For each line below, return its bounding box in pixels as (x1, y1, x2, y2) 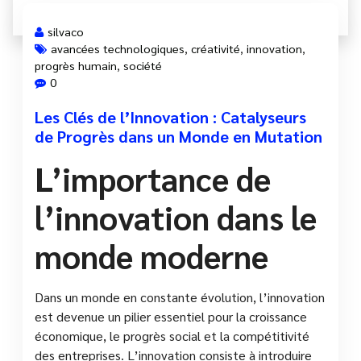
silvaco (48, 23, 84, 39)
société (123, 57, 162, 73)
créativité (191, 40, 240, 56)
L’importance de (35, 156, 271, 199)
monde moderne (35, 234, 268, 276)
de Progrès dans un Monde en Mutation (35, 125, 322, 147)
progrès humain (35, 57, 117, 73)
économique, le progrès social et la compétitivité (35, 326, 309, 344)
